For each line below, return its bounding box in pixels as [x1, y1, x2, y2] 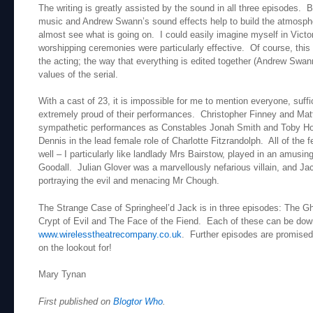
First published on [38, 296, 113, 307]
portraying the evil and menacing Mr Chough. [38, 175, 219, 187]
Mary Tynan [38, 269, 86, 280]
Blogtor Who [113, 296, 163, 307]
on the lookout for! [38, 242, 112, 253]
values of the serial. [38, 68, 118, 80]
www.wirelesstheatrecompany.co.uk [38, 228, 182, 240]
